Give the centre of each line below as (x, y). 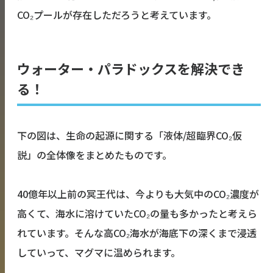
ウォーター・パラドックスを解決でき (131, 69)
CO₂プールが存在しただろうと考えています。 (117, 15)
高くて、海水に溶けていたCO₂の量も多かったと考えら (137, 214)
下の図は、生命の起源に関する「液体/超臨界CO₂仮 (129, 136)
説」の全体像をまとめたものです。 (94, 155)
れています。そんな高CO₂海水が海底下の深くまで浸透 (137, 233)
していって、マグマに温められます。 (99, 253)
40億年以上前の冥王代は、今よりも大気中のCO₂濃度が (138, 194)
